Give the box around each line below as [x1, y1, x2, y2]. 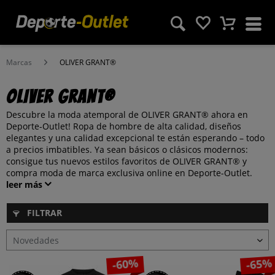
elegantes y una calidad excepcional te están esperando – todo [6, 132, 265, 144]
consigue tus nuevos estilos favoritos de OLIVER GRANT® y [6, 155, 247, 167]
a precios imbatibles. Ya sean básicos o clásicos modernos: [6, 144, 248, 155]
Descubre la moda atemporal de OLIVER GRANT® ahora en [6, 109, 248, 120]
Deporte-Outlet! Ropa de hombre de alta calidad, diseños [6, 120, 241, 132]
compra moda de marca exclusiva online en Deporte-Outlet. [6, 167, 252, 179]
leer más [6, 179, 42, 190]
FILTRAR [25, 207, 62, 219]
